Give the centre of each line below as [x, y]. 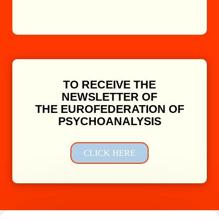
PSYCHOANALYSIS [109, 121]
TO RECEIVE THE [109, 84]
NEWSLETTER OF [109, 97]
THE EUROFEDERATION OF [109, 109]
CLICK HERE [109, 153]
